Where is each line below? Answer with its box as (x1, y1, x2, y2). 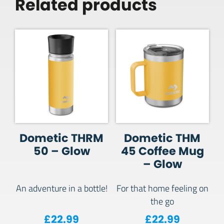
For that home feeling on (116, 182, 208, 194)
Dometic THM (124, 130, 201, 146)
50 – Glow (33, 143, 90, 159)
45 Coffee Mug (120, 143, 204, 159)
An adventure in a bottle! (15, 182, 107, 194)
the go (150, 195, 174, 207)
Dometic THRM (19, 130, 104, 146)
